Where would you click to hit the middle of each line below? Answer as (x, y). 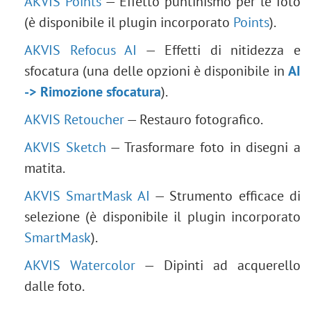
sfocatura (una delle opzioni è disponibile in (156, 71)
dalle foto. (54, 286)
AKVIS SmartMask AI (87, 196)
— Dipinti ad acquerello (218, 265)
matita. (45, 168)
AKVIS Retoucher (74, 119)
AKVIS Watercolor (80, 265)
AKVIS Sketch (65, 147)
